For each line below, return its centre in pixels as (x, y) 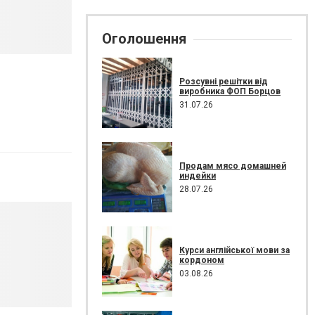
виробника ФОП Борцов (230, 91)
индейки (198, 175)
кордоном (202, 260)
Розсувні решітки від (224, 81)
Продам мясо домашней (233, 166)
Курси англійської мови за (234, 250)
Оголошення (144, 39)
